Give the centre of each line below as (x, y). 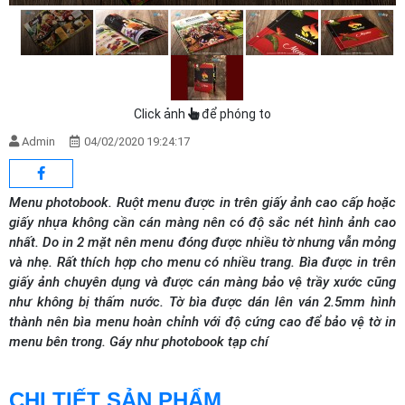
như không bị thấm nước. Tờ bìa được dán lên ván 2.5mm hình (202, 301)
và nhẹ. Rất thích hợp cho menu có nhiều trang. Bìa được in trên (202, 262)
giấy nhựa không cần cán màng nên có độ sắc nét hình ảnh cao (202, 222)
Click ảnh (161, 113)
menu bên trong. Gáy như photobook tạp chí (139, 341)
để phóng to (235, 113)
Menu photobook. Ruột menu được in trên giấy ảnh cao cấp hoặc (202, 202)
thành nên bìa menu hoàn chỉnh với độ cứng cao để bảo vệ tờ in (202, 321)
